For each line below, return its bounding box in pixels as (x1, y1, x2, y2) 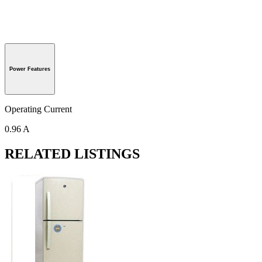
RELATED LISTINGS (5, 146, 140, 161)
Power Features (9, 66, 50, 73)
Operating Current (5, 104, 72, 114)
